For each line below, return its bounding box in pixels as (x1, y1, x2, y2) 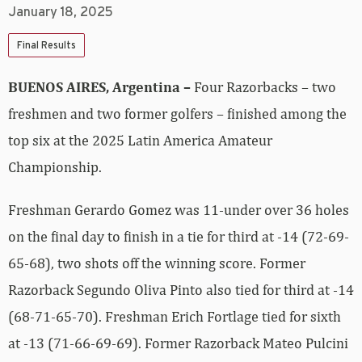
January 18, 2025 (8, 5, 113, 19)
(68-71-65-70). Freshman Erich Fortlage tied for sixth (8, 307, 341, 325)
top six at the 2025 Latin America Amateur (8, 131, 272, 149)
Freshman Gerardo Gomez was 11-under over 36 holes (8, 200, 349, 218)
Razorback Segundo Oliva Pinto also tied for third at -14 (8, 280, 354, 298)
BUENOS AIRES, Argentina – (8, 78, 191, 95)
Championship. (8, 158, 102, 175)
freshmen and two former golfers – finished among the (8, 104, 347, 122)
